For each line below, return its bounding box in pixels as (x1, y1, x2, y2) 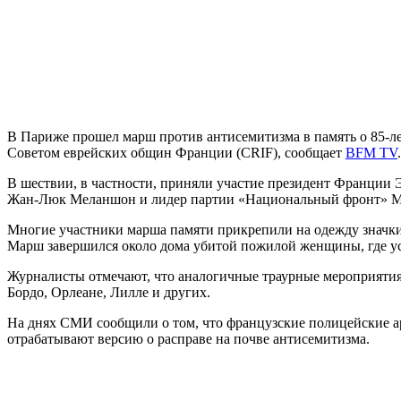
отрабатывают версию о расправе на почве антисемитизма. (7, 331, 370, 347)
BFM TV (346, 145, 397, 161)
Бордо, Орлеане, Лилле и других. (7, 285, 210, 301)
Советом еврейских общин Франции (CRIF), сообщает (7, 145, 346, 161)
